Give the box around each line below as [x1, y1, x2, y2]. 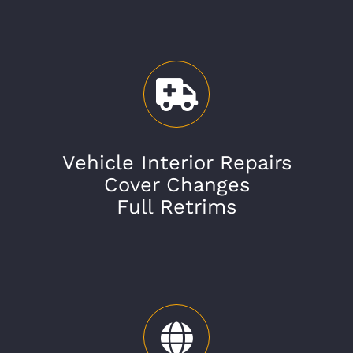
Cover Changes [103, 172, 250, 196]
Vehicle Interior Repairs [61, 150, 292, 174]
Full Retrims [117, 194, 236, 218]
